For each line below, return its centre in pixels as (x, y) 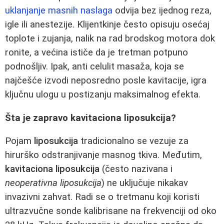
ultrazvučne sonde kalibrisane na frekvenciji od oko (111, 211)
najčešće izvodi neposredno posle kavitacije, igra (106, 80)
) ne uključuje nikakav (145, 183)
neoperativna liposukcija (53, 183)
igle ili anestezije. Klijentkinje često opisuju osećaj (107, 24)
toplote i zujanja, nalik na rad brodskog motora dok (110, 38)
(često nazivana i (136, 169)
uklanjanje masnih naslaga (59, 10)
